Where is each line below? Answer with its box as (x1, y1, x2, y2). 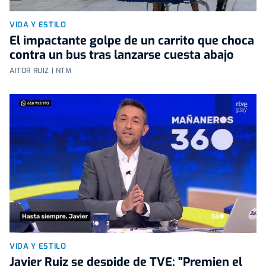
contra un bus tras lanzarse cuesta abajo (9, 47, 234, 64)
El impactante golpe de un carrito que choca (9, 33, 254, 49)
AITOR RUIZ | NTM (9, 66, 72, 76)
